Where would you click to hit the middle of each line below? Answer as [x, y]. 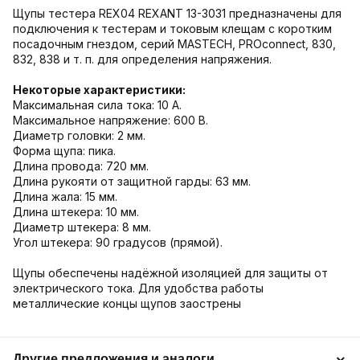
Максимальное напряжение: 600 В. [110, 120]
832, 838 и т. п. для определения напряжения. [142, 59]
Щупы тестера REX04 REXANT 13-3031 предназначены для [177, 13]
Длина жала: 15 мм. [65, 196]
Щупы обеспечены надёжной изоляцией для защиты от [170, 272]
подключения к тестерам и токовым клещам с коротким [172, 28]
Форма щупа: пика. [64, 150]
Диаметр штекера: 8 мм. [82, 227]
